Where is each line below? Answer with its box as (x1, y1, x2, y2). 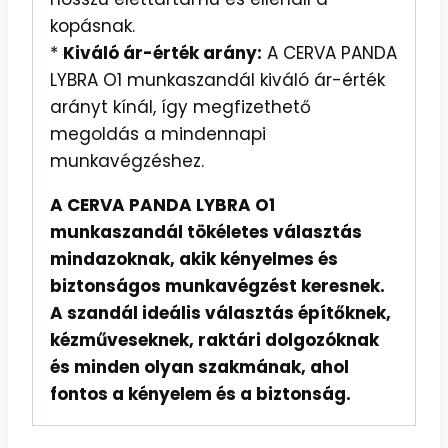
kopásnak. (50, 13, 135, 38)
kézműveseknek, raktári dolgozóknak (50, 327, 379, 352)
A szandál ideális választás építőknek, (50, 300, 391, 325)
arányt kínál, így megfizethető (50, 94, 311, 119)
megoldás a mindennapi (50, 121, 266, 146)
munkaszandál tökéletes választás (50, 219, 362, 244)
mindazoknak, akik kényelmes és (50, 246, 338, 271)
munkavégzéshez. (50, 148, 204, 173)
